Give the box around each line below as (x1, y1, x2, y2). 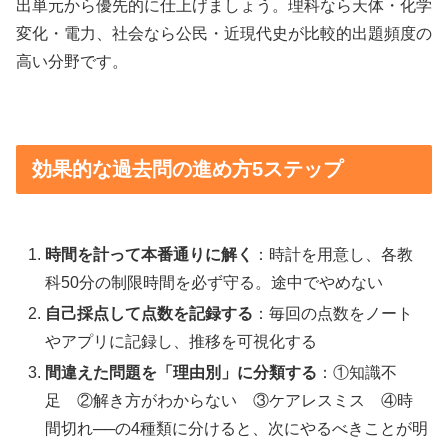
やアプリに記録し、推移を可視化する (45, 333, 318, 351)
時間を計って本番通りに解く (45, 245, 254, 263)
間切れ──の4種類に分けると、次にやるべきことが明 (45, 420, 429, 438)
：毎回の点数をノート (253, 305, 414, 323)
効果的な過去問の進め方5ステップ (32, 158, 343, 181)
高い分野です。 (16, 52, 128, 70)
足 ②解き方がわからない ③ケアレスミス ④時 (45, 392, 414, 410)
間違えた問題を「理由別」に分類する (45, 364, 318, 382)
